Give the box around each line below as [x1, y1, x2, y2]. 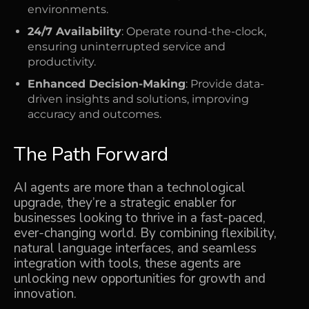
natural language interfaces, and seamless [14, 239, 257, 257]
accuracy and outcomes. [28, 107, 161, 121]
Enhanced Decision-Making [28, 77, 186, 90]
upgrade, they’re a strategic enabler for [14, 193, 236, 212]
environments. [28, 2, 108, 16]
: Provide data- [186, 77, 264, 90]
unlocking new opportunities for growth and [14, 269, 266, 288]
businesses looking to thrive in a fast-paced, [14, 208, 266, 227]
